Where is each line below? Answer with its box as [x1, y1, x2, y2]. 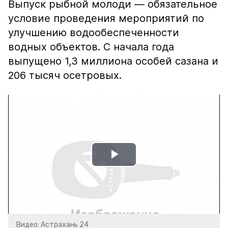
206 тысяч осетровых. [8, 69, 122, 81]
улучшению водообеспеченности [8, 26, 179, 39]
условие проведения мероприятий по [8, 12, 204, 24]
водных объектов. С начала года [8, 41, 174, 53]
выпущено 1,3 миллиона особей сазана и [8, 55, 218, 67]
